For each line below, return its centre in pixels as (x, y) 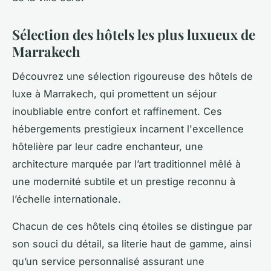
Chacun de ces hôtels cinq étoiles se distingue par (132, 226)
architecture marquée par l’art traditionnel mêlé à (126, 164)
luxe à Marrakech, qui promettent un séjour (114, 93)
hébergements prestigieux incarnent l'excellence (128, 129)
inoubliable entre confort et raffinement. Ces (117, 111)
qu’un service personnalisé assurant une (108, 261)
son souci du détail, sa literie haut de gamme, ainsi (132, 243)
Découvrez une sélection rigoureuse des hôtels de (132, 76)
